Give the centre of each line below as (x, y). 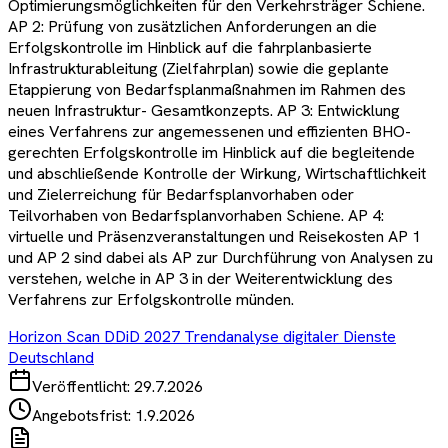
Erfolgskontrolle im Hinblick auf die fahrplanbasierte (190, 47)
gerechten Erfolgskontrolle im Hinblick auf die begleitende (211, 152)
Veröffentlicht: (83, 386)
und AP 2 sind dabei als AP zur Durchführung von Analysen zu (220, 257)
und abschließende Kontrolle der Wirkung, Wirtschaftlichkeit (217, 173)
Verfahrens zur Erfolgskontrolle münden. (151, 299)
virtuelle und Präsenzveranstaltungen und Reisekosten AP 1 (214, 236)
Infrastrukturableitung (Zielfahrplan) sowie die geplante (198, 68)
